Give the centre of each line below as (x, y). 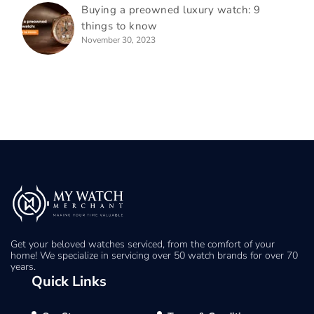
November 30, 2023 (118, 40)
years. (23, 267)
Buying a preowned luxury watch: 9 (171, 10)
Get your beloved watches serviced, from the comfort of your (143, 245)
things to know (119, 26)
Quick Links (69, 282)
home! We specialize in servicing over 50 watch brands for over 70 (154, 256)
